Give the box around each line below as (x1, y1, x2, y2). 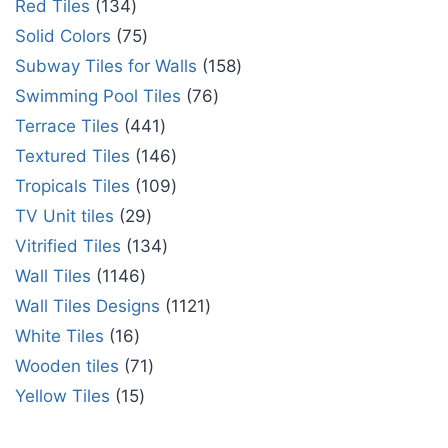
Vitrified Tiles (15, 236, 121, 257)
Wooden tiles (15, 356, 119, 377)
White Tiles (15, 326, 104, 347)
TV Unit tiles (15, 206, 114, 227)
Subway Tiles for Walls (15, 56, 197, 77)
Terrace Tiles (15, 116, 119, 137)
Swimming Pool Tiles (15, 86, 181, 107)
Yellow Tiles (15, 386, 110, 407)
